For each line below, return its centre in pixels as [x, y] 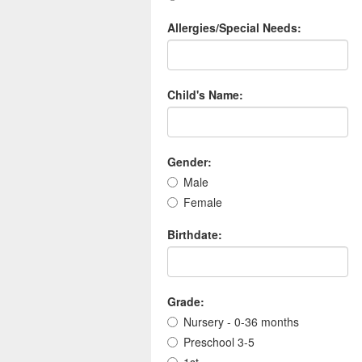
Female [203, 202]
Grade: [186, 302]
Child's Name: [205, 95]
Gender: [189, 162]
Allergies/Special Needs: [234, 28]
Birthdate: [195, 235]
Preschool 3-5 [219, 342]
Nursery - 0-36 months [241, 322]
